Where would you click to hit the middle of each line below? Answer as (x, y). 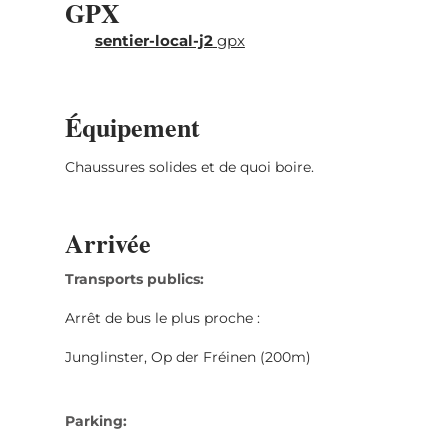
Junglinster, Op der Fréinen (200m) (187, 356)
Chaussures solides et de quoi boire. (189, 166)
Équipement (132, 126)
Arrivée (107, 242)
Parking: (95, 420)
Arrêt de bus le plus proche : (162, 317)
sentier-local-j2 (153, 40)
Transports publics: (134, 278)
